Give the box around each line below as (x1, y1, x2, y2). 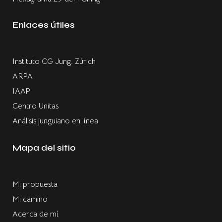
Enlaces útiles (12, 19, 75, 30)
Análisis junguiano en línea (12, 116, 98, 126)
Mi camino (12, 194, 48, 204)
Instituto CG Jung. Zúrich (12, 56, 96, 66)
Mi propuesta (12, 179, 57, 189)
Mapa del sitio (12, 142, 76, 153)
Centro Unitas (12, 101, 58, 111)
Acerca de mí (12, 209, 58, 219)
